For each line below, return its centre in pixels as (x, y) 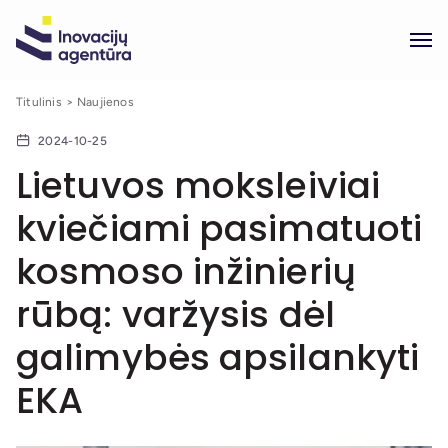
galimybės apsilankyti (218, 357)
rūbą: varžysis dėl (175, 314)
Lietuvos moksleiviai (198, 185)
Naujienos (105, 102)
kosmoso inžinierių (186, 271)
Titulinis (39, 102)
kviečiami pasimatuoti (219, 228)
